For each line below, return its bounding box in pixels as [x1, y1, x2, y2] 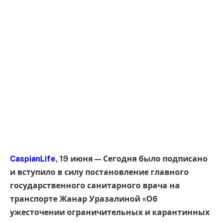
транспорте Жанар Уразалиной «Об [10, 194, 158, 204]
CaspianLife [10, 154, 55, 164]
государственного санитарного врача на [10, 180, 180, 190]
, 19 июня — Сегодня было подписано [55, 154, 208, 164]
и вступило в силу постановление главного [10, 167, 189, 177]
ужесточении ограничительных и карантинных [10, 207, 210, 217]
